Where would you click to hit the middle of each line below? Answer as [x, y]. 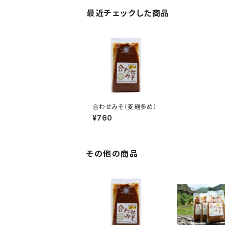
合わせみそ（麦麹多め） [125, 106]
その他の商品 [113, 153]
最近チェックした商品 [128, 13]
